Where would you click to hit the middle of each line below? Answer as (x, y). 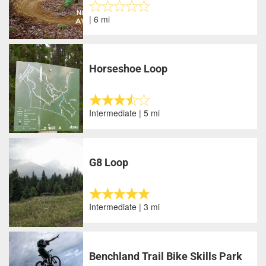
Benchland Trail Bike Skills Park (166, 256)
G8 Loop (109, 163)
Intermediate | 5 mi (125, 113)
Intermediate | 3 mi (125, 207)
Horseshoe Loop (129, 69)
